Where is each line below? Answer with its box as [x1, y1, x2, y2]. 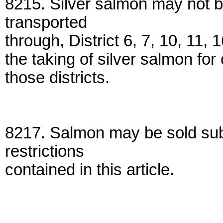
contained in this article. [5, 161, 174, 179]
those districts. [5, 69, 110, 87]
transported [5, 13, 87, 31]
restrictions [5, 142, 84, 160]
